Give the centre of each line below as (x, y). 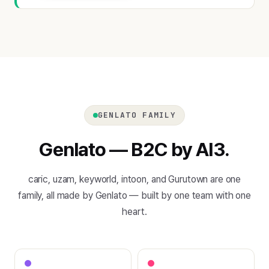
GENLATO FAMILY (137, 115)
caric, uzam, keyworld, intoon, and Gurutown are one (134, 179)
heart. (134, 211)
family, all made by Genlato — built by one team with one (134, 195)
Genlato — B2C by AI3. (134, 149)
